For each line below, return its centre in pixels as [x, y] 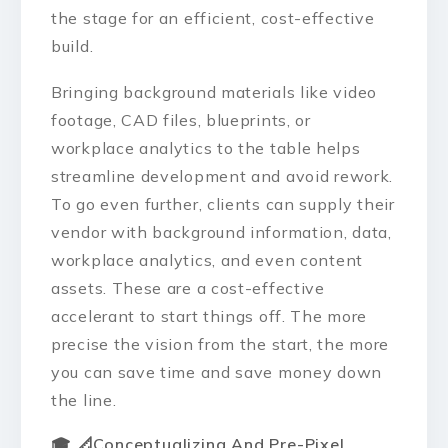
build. [72, 46]
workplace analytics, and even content [207, 260]
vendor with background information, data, [221, 232]
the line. [84, 400]
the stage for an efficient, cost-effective [213, 18]
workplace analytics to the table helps [206, 148]
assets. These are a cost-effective [188, 288]
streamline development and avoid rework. [222, 176]
